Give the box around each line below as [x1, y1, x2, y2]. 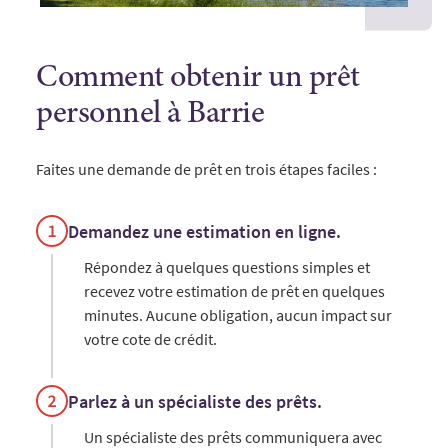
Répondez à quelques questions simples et [84, 257, 370, 278]
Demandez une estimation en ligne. [68, 219, 341, 243]
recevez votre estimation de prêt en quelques [84, 281, 385, 302]
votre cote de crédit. [84, 329, 217, 350]
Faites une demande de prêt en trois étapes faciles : [36, 159, 377, 180]
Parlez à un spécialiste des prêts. [68, 389, 322, 413]
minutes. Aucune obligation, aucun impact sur [84, 305, 392, 326]
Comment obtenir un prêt [36, 63, 360, 96]
